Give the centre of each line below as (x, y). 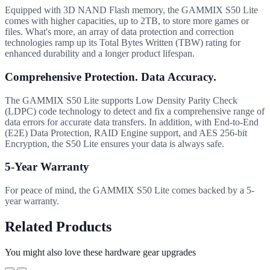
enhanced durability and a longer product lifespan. (100, 54)
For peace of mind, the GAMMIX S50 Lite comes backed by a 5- (130, 190)
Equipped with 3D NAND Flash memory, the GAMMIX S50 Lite (131, 10)
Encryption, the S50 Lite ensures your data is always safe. (115, 143)
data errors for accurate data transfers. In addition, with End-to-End (132, 122)
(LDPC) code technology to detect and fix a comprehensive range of (135, 111)
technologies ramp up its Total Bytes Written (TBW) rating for (123, 43)
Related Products (58, 227)
